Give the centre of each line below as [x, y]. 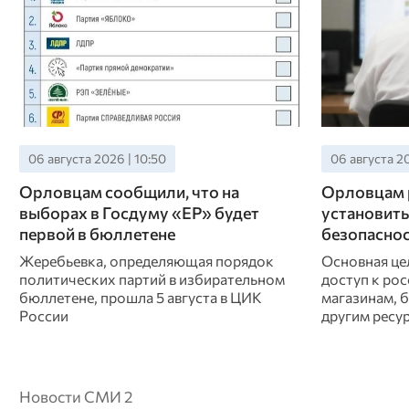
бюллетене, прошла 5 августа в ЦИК [140, 298]
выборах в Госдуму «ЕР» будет [139, 213]
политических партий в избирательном [152, 279]
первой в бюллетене [97, 234]
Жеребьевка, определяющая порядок [146, 261]
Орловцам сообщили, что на [129, 192]
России [43, 316]
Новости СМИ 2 [75, 397]
